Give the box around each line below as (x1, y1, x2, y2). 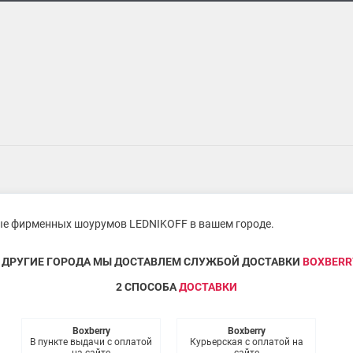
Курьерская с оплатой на (189, 336, 303, 348)
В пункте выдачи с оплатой (30, 336, 152, 348)
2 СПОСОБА (116, 280, 179, 293)
